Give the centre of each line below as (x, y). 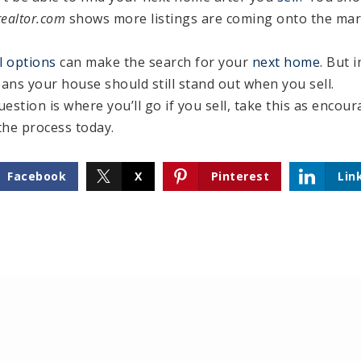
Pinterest (240, 176)
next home (286, 62)
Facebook (37, 176)
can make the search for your (154, 62)
